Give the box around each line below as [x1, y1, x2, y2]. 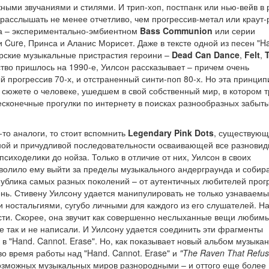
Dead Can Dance [172, 49, 240, 61]
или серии [213, 25, 255, 37]
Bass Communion [140, 25, 213, 37]
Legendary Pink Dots [128, 127, 214, 139]
